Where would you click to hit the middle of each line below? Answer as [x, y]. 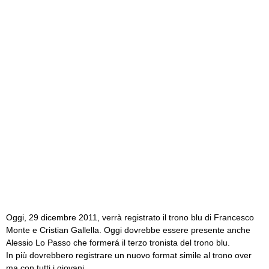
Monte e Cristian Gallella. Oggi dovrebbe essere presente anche [128, 230]
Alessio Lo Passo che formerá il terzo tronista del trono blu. [118, 243]
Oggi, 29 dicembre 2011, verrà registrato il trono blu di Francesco [130, 217]
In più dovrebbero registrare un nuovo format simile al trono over [129, 255]
